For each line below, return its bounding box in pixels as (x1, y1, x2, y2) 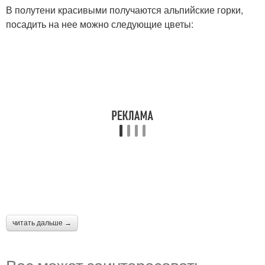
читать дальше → (12, 218, 72, 227)
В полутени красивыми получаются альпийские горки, (6, 2, 243, 17)
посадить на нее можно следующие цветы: (6, 17, 193, 31)
